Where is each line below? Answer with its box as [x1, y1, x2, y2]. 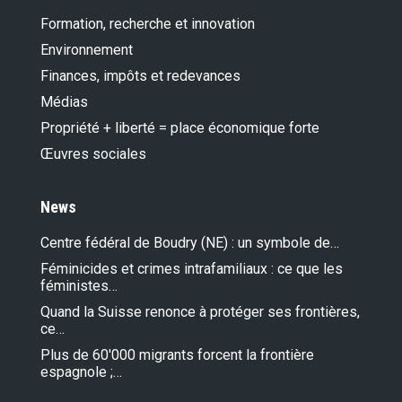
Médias [40, 93, 88, 111]
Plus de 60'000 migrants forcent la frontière [40, 346, 314, 364]
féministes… [40, 277, 118, 295]
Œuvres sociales [40, 145, 146, 163]
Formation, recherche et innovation [40, 15, 255, 33]
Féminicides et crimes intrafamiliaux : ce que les [40, 260, 343, 278]
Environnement [40, 41, 133, 59]
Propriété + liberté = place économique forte [40, 119, 319, 137]
